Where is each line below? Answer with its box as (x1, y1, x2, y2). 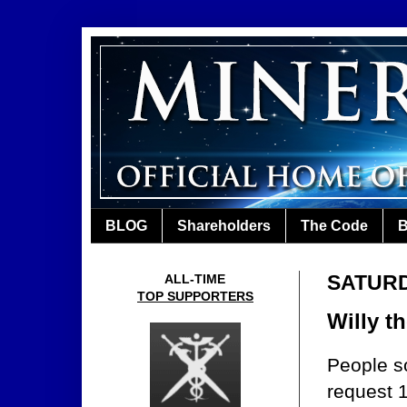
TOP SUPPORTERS (137, 289, 253, 304)
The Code (301, 217, 368, 233)
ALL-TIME (164, 272, 226, 287)
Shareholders (177, 217, 271, 233)
